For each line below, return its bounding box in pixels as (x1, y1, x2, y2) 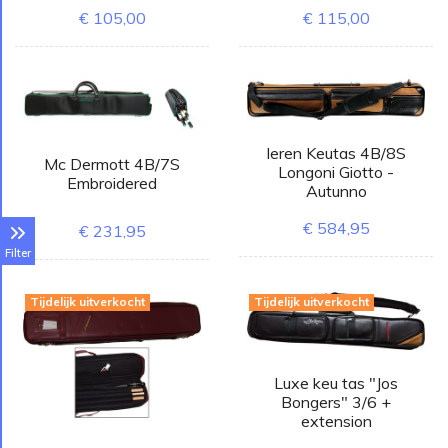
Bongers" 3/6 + (281, 391, 391, 412)
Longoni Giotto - (278, 161, 394, 182)
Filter (4, 246, 31, 260)
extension (300, 410, 372, 431)
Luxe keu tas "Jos (274, 372, 398, 393)
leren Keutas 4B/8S (266, 142, 406, 163)
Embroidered (67, 173, 157, 193)
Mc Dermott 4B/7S (44, 154, 180, 174)
